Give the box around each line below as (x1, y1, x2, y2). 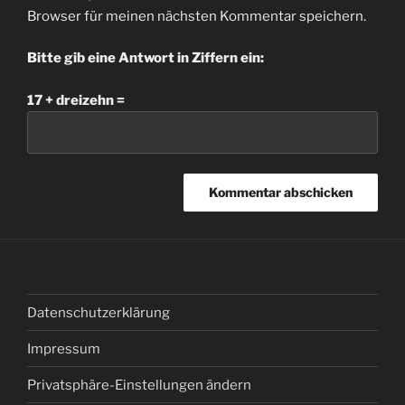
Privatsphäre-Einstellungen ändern (27, 376, 251, 393)
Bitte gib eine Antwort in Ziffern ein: (27, 50, 264, 67)
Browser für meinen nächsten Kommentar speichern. (27, 7, 366, 24)
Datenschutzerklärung (27, 304, 170, 321)
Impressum (27, 340, 100, 357)
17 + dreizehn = (27, 91, 125, 108)
